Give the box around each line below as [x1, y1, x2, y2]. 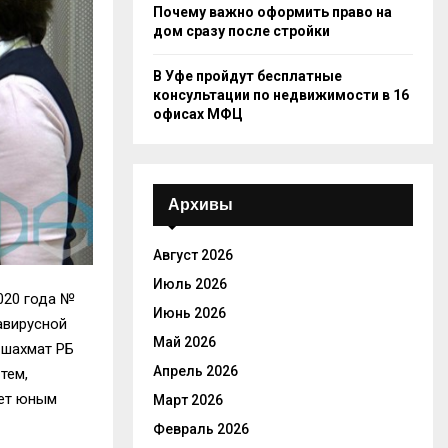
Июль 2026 [153, 276, 227, 292]
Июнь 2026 [153, 305, 226, 321]
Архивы [168, 195, 233, 214]
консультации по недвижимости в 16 [153, 87, 409, 103]
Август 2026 [153, 247, 233, 263]
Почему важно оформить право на [153, 4, 392, 20]
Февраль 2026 [153, 421, 249, 437]
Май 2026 [153, 334, 216, 350]
